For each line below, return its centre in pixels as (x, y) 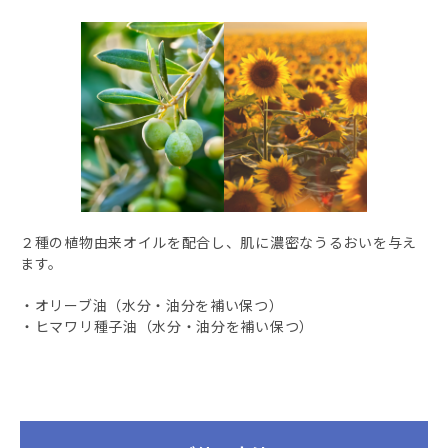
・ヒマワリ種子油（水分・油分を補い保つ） (167, 326)
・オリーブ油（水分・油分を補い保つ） (152, 305)
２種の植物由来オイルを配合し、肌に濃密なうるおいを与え (218, 242)
